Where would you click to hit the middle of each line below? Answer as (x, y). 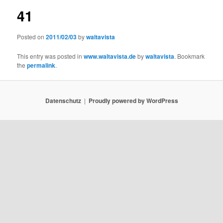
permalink (41, 65)
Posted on (32, 36)
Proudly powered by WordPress (133, 100)
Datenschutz (63, 100)
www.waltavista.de (110, 56)
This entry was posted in (51, 56)
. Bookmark (190, 56)
